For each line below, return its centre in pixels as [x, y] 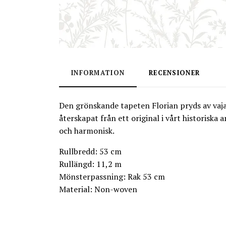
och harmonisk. [87, 131]
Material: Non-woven [98, 189]
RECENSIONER [175, 73]
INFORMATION [98, 73]
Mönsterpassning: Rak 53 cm [112, 177]
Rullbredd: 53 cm [90, 151]
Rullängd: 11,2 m [90, 164]
